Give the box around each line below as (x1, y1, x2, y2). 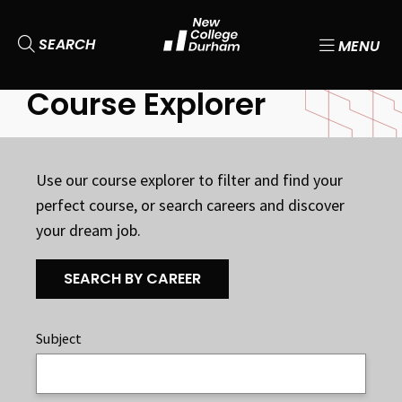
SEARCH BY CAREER (63, 268, 201, 290)
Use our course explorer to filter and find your (35, 170, 343, 191)
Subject (35, 329, 82, 348)
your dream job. (35, 220, 141, 241)
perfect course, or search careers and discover (35, 195, 345, 216)
